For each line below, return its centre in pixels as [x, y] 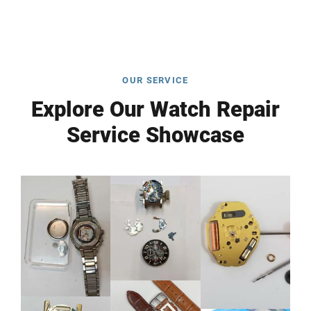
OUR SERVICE [155, 80]
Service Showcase [155, 135]
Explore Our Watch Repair [155, 109]
